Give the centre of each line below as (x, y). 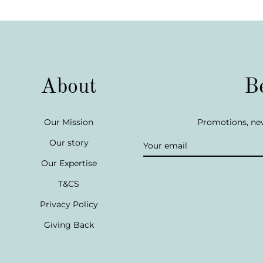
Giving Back (69, 225)
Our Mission (69, 122)
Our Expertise (69, 163)
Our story (69, 143)
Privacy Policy (69, 204)
